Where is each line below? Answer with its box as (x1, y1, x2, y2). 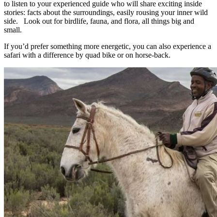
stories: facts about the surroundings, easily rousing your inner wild (4, 8, 208, 16)
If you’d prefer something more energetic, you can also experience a (4, 42, 211, 50)
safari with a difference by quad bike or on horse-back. (4, 50, 170, 59)
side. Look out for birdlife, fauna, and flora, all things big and (4, 16, 194, 25)
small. (4, 25, 22, 34)
